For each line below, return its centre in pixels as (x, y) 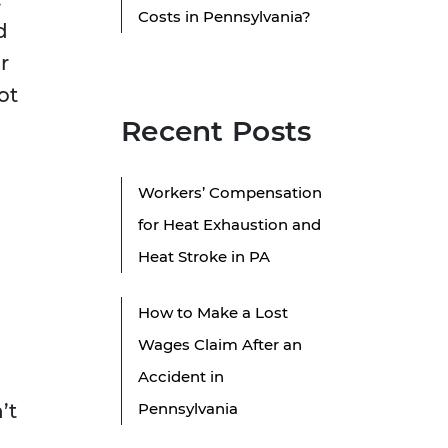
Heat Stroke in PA (204, 257)
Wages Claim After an (220, 345)
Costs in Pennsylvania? (224, 17)
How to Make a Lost (213, 313)
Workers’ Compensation (230, 193)
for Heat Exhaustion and (229, 225)
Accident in (181, 377)
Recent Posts (216, 131)
